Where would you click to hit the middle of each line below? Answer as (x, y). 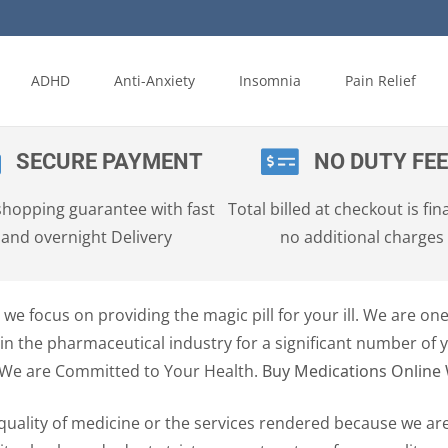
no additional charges (361, 237)
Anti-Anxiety (154, 80)
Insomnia (270, 80)
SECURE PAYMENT (109, 161)
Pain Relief (380, 80)
